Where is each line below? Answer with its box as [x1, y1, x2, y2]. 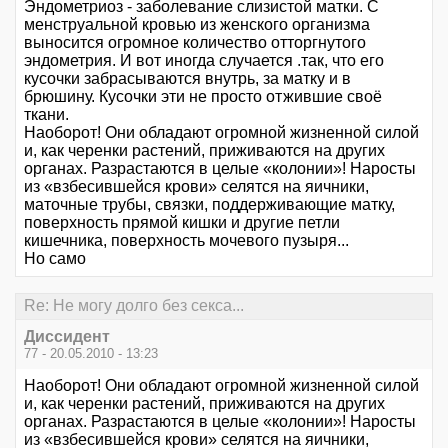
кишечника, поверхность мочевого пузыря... [24, 232, 349, 250]
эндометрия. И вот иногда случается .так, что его [24, 52, 384, 70]
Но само [24, 250, 86, 268]
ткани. [24, 106, 69, 124]
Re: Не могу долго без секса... [24, 297, 244, 315]
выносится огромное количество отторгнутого [24, 34, 366, 52]
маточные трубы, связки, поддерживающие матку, [24, 196, 395, 214]
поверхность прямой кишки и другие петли [24, 214, 340, 232]
